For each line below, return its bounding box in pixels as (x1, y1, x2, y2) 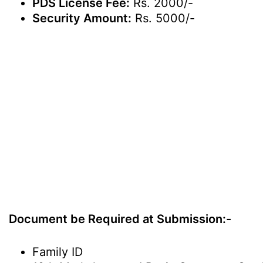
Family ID (32, 245, 83, 259)
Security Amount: (32, 11, 131, 25)
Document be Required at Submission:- (9, 212, 231, 226)
